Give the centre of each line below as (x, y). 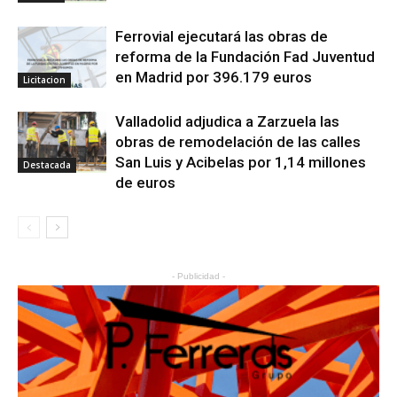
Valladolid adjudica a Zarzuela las (227, 122)
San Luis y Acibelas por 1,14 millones (241, 163)
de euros (145, 183)
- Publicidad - (198, 276)
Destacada (47, 165)
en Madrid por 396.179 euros (214, 78)
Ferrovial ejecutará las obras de (222, 37)
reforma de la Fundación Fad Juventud (245, 57)
